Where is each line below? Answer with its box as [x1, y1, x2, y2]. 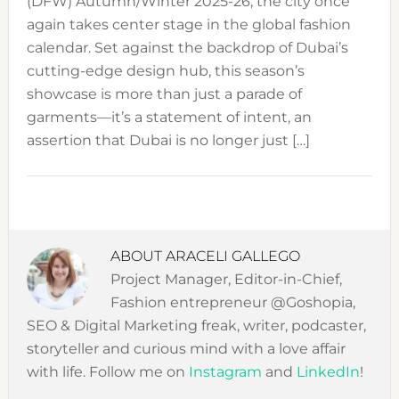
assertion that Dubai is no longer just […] [26, 132, 310, 150]
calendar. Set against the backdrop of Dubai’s [26, 39, 348, 57]
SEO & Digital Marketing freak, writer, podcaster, [26, 317, 366, 335]
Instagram [188, 363, 265, 381]
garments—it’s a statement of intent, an [26, 109, 312, 126]
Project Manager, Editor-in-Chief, [110, 271, 342, 289]
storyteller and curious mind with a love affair [26, 340, 346, 358]
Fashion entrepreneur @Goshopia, [110, 294, 355, 312]
